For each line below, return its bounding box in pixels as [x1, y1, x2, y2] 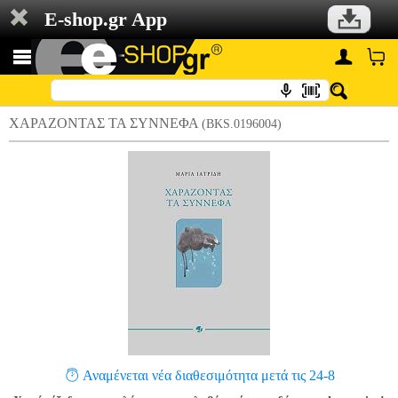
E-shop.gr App [44, 8, 167, 30]
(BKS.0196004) [202, 117, 282, 131]
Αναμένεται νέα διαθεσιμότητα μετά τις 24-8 [82, 368, 335, 383]
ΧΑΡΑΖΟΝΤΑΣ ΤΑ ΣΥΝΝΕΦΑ [9, 115, 202, 131]
